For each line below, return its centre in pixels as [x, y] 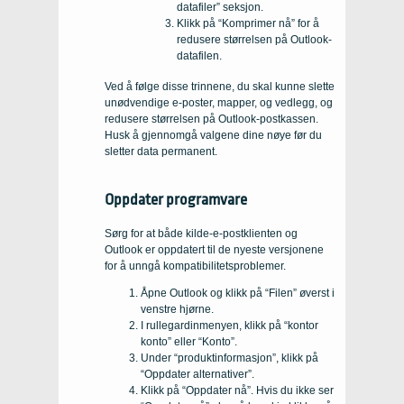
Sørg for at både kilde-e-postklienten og [201, 233]
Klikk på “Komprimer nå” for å [248, 23]
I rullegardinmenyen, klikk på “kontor [230, 325]
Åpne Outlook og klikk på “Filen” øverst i [238, 293]
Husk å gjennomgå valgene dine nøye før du [213, 135]
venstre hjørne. [177, 309]
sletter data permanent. [161, 151]
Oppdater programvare [176, 199]
